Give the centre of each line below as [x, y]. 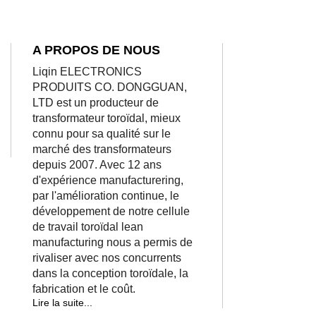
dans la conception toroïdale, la [110, 273]
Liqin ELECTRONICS [87, 71]
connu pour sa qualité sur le [102, 133]
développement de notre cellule [111, 211]
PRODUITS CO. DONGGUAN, [110, 87]
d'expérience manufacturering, [108, 180]
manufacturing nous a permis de [113, 242]
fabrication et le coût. [84, 288]
